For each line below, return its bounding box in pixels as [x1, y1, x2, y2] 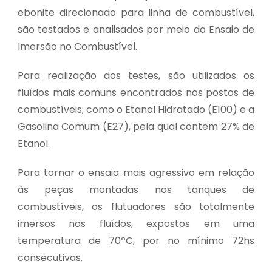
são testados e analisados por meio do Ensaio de [17, 22, 255, 36]
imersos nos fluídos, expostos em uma [17, 216, 255, 231]
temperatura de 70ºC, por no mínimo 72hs [17, 233, 255, 248]
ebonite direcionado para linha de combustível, [17, 5, 255, 19]
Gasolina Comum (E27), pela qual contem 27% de [17, 119, 255, 134]
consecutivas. [17, 250, 83, 265]
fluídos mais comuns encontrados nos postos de [17, 85, 255, 100]
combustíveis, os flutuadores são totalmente [17, 199, 255, 214]
